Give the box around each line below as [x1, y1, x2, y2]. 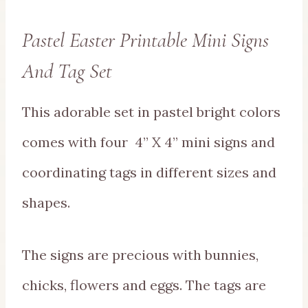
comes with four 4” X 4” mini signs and [22, 133, 275, 151]
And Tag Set [22, 58, 112, 85]
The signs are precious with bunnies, [22, 246, 258, 264]
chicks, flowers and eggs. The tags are [22, 276, 266, 294]
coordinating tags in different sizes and [22, 164, 276, 181]
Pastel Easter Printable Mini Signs [22, 27, 269, 54]
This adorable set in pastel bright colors [22, 103, 280, 121]
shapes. [22, 194, 70, 212]
